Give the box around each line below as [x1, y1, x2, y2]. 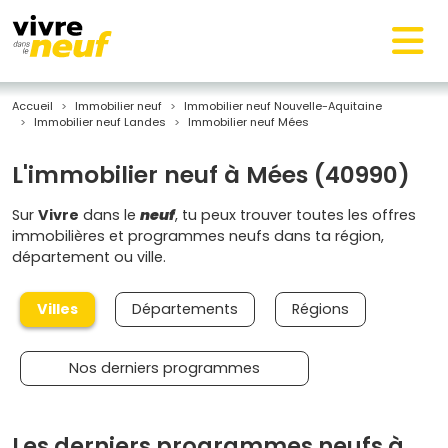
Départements [132, 299, 238, 319]
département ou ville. [12, 247, 166, 267]
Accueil [12, 98, 53, 114]
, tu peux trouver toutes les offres [175, 205, 416, 225]
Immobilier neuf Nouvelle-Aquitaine [184, 98, 382, 114]
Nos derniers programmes [69, 358, 260, 378]
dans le [79, 205, 140, 225]
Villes [37, 299, 78, 319]
